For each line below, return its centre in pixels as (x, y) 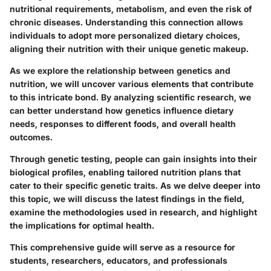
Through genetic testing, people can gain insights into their (133, 158)
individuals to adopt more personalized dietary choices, (125, 35)
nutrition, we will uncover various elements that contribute (132, 83)
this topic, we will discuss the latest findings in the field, (127, 198)
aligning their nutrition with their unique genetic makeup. (129, 48)
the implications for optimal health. (82, 225)
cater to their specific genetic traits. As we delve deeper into (135, 185)
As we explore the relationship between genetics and (120, 70)
